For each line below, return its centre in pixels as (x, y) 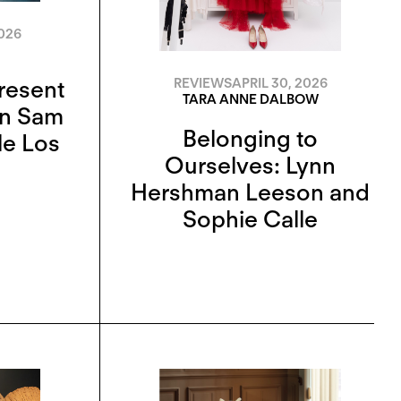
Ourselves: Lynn (250, 166)
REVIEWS (202, 83)
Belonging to (250, 139)
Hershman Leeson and (250, 192)
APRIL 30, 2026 (279, 83)
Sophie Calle (250, 219)
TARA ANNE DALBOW (250, 99)
